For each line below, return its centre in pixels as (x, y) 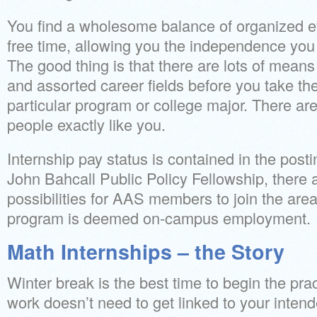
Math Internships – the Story (146, 252)
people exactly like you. (86, 124)
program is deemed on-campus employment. (159, 218)
